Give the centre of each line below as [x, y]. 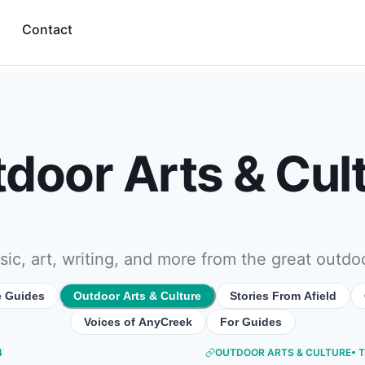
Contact [47, 29]
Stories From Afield [283, 295]
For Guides [251, 321]
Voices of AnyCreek [138, 321]
